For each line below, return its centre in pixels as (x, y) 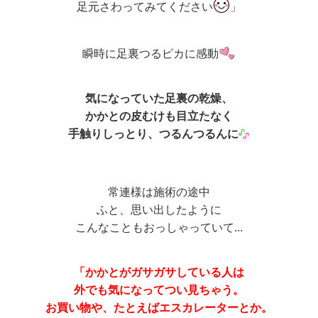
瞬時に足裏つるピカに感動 (150, 53)
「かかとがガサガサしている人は (159, 272)
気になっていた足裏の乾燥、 (159, 98)
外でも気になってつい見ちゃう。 (159, 290)
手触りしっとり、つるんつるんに (153, 133)
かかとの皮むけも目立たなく (159, 116)
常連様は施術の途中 (159, 192)
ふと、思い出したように (159, 209)
